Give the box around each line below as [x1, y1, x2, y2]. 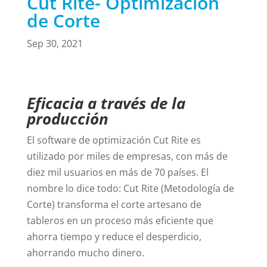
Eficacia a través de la [26, 92, 185, 114]
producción [26, 107, 108, 129]
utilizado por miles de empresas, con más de [26, 149, 228, 163]
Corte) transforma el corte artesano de [26, 197, 201, 211]
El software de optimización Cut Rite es [26, 133, 201, 147]
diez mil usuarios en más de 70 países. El [26, 165, 209, 179]
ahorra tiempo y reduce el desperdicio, [26, 229, 201, 243]
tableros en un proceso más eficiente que [26, 213, 213, 227]
